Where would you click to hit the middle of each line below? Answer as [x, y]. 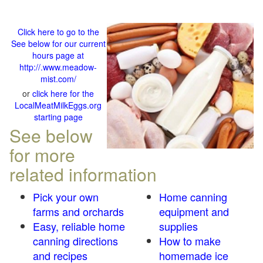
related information [83, 174]
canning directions [75, 241]
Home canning [193, 197]
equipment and [194, 211]
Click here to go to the [58, 32]
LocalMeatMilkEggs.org [58, 105]
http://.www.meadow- [58, 67]
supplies [178, 226]
